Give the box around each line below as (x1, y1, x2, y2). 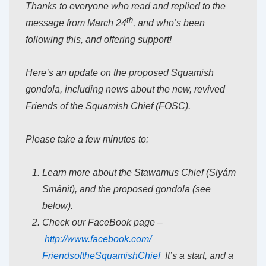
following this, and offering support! (26, 34, 172, 45)
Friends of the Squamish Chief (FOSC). (26, 101, 191, 112)
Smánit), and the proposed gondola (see (42, 184, 211, 195)
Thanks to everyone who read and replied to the (26, 1, 226, 12)
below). (42, 201, 73, 211)
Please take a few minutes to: (26, 134, 148, 145)
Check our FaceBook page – (42, 217, 163, 228)
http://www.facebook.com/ (45, 234, 151, 245)
